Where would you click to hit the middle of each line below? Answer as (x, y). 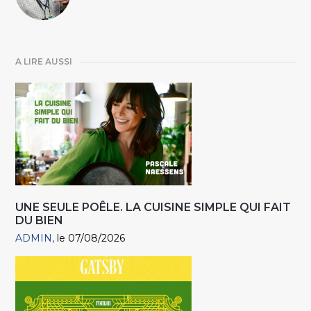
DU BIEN (40, 221)
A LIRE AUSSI (44, 62)
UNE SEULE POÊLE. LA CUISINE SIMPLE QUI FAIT (153, 208)
